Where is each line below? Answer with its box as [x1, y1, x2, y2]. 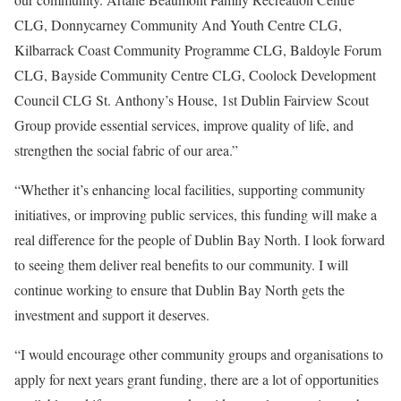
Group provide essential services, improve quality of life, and [14, 115, 354, 134]
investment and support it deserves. [14, 304, 209, 324]
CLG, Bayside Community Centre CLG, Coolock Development [14, 64, 376, 84]
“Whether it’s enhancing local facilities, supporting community [14, 179, 365, 199]
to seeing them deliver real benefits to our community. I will [14, 254, 348, 274]
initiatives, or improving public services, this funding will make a [14, 204, 377, 224]
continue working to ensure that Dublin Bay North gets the [14, 279, 345, 299]
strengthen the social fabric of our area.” [14, 140, 238, 159]
